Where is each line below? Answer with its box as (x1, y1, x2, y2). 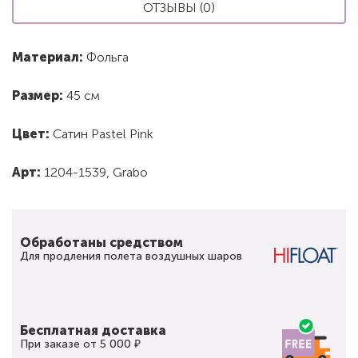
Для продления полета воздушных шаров (20, 249, 242, 263)
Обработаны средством (20, 234, 183, 250)
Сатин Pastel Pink (50, 125, 153, 141)
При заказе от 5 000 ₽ (20, 336, 141, 351)
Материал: (12, 49, 83, 65)
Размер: (12, 87, 63, 103)
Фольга (83, 49, 129, 65)
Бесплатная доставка (20, 322, 166, 338)
